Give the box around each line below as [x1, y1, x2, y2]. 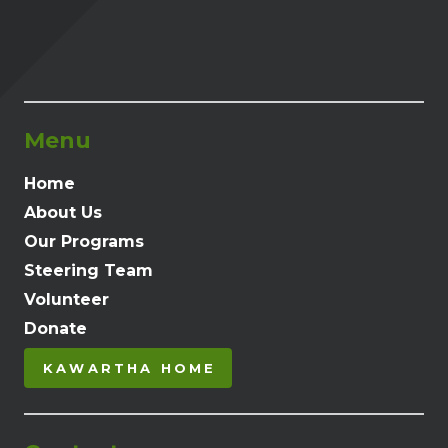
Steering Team [24, 260, 153, 280]
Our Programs [24, 231, 144, 251]
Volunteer [24, 289, 109, 309]
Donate [24, 318, 87, 338]
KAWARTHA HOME [43, 359, 217, 376]
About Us [24, 202, 102, 222]
